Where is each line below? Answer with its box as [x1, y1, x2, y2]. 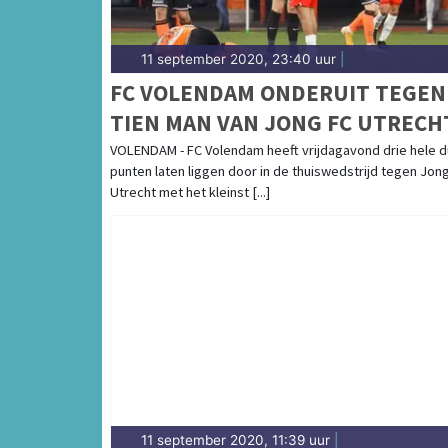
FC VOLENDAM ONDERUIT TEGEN [110, 77, 446, 107]
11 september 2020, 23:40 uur [141, 50, 336, 67]
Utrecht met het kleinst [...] [110, 182, 270, 201]
